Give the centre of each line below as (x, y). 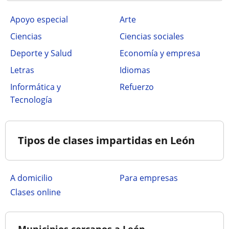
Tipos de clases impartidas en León (106, 140)
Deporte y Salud (41, 53)
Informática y (36, 87)
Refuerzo (137, 87)
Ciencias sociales (152, 36)
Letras (22, 70)
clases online (38, 192)
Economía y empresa (160, 53)
